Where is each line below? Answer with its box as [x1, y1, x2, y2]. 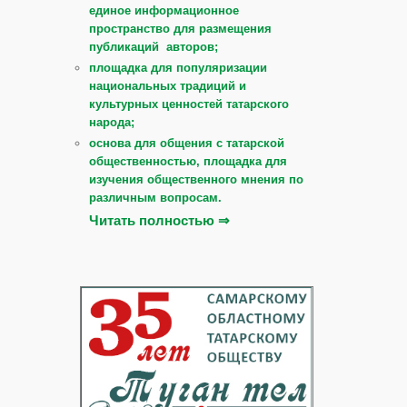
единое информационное [89, 3, 239, 17]
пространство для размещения [89, 21, 272, 35]
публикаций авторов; [89, 39, 218, 54]
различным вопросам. [89, 190, 222, 204]
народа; [89, 114, 134, 129]
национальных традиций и [89, 78, 246, 93]
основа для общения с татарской [89, 135, 284, 150]
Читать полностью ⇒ [89, 212, 230, 228]
